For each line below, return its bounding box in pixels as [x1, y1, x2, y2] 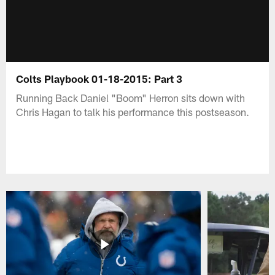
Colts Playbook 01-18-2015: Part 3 [16, 72, 183, 85]
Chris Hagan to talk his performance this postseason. [16, 105, 250, 118]
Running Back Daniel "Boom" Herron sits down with [16, 91, 246, 104]
